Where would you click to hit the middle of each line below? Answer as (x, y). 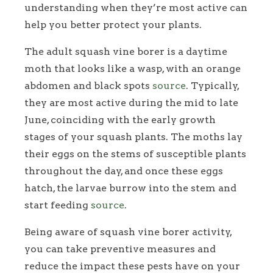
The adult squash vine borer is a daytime (126, 52)
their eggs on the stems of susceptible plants (135, 154)
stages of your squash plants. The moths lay (133, 137)
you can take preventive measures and (120, 249)
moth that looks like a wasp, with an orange (133, 69)
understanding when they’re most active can (136, 8)
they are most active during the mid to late (131, 103)
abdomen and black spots (88, 86)
